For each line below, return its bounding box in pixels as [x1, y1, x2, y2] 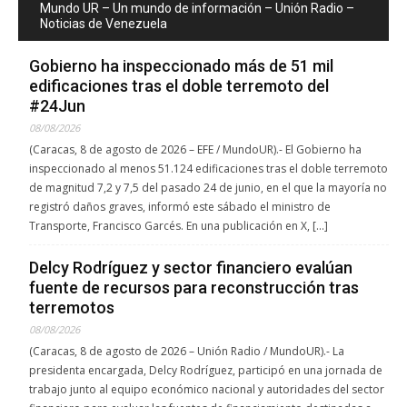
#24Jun [29, 96, 85, 116]
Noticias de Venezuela [40, 16, 167, 32]
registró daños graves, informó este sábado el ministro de [29, 199, 331, 215]
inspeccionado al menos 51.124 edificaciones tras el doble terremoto [29, 161, 388, 177]
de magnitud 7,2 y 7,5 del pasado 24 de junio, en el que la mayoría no [29, 180, 387, 196]
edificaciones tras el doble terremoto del [29, 76, 329, 96]
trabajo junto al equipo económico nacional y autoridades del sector [29, 382, 384, 398]
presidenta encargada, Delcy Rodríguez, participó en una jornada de [29, 362, 382, 379]
